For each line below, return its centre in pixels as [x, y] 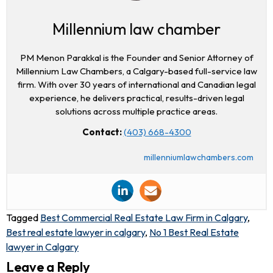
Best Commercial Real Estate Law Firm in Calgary [144, 217]
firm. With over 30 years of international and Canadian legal [136, 84]
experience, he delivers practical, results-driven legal [136, 97]
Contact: [102, 132]
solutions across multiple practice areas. [136, 111]
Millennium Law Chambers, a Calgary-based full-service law [136, 71]
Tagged [23, 217]
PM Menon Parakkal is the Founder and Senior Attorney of [136, 57]
